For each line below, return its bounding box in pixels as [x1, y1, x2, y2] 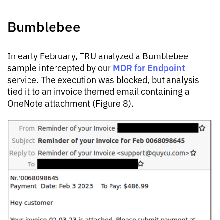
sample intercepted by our [7, 61, 113, 73]
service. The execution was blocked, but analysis [7, 73, 199, 85]
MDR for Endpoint [113, 60, 185, 74]
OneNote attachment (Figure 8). [7, 96, 134, 109]
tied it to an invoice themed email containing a [7, 84, 190, 97]
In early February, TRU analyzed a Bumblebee [7, 49, 188, 61]
